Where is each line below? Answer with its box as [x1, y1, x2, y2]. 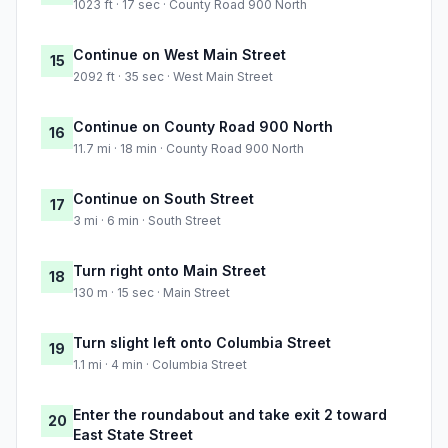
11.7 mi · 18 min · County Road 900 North [73, 141, 304, 157]
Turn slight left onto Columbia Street [73, 334, 331, 352]
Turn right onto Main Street [73, 262, 266, 280]
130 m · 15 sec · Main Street [73, 285, 230, 301]
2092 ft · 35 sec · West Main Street [73, 69, 273, 85]
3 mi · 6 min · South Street [73, 213, 221, 229]
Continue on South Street [73, 190, 254, 208]
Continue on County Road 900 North [73, 118, 333, 136]
